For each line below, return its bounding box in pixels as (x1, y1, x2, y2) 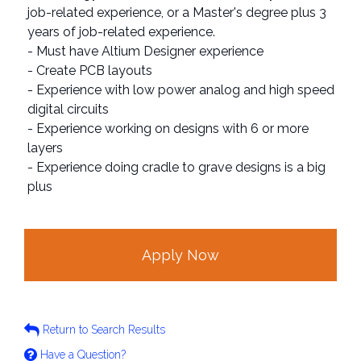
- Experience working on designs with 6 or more (27, 120, 309, 136)
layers (27, 139, 63, 156)
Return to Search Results (39, 322, 165, 336)
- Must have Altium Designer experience (27, 43, 263, 59)
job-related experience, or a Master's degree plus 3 (27, 4, 326, 20)
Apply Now (142, 246, 219, 263)
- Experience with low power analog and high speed (27, 81, 334, 98)
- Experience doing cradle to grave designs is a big (27, 159, 326, 175)
